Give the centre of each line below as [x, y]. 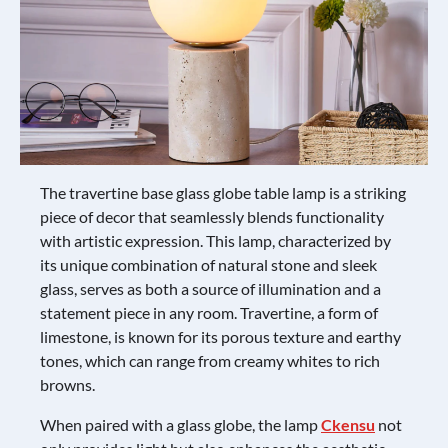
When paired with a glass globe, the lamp [180, 424]
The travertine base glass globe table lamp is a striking [223, 192]
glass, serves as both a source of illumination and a [210, 288]
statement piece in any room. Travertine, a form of [209, 312]
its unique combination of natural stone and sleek [208, 264]
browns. [67, 384]
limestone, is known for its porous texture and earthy [220, 336]
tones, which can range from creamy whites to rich [210, 360]
